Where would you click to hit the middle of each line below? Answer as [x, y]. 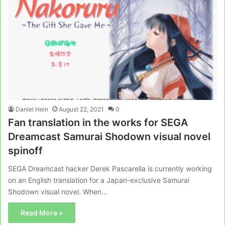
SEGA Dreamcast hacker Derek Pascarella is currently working [110, 168]
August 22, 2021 [81, 109]
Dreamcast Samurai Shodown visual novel [109, 136]
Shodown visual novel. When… [58, 191]
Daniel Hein [32, 109]
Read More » [42, 212]
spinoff [25, 150]
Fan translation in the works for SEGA [98, 122]
